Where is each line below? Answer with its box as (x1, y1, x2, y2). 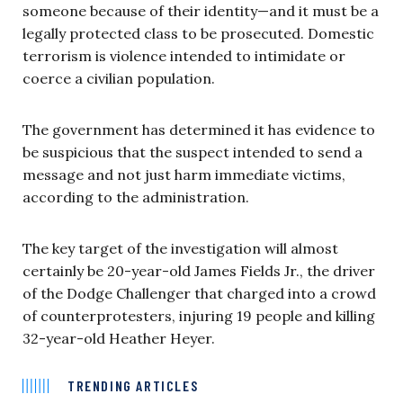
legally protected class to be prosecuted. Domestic (22, 23, 374, 42)
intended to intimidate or (170, 46, 345, 65)
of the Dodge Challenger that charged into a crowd (22, 283, 376, 302)
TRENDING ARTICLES (67, 376, 199, 394)
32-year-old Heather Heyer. (22, 328, 215, 347)
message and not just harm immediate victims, (22, 165, 345, 184)
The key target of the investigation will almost (22, 238, 338, 257)
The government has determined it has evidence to (22, 120, 375, 139)
